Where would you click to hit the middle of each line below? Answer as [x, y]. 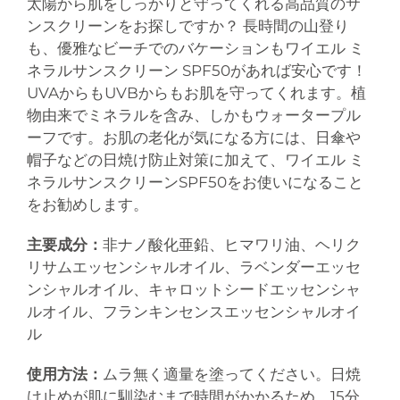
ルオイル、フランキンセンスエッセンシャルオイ [194, 311]
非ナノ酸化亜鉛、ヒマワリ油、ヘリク [232, 244]
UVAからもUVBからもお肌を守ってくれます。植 [196, 92]
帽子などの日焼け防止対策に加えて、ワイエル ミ [196, 159]
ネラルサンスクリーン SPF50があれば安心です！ [197, 70]
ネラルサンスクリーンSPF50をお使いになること [195, 182]
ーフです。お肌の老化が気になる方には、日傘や [194, 137]
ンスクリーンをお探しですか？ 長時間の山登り [188, 25]
